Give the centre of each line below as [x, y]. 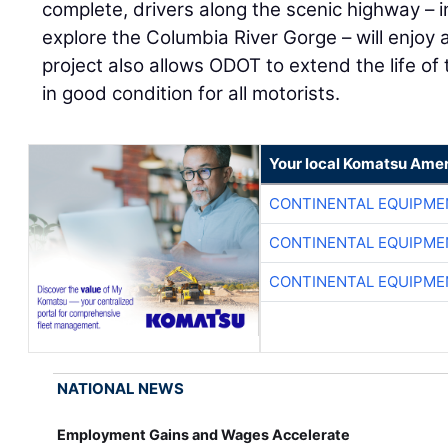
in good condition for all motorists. [191, 94]
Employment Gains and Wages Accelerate [204, 435]
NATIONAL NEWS [121, 389]
